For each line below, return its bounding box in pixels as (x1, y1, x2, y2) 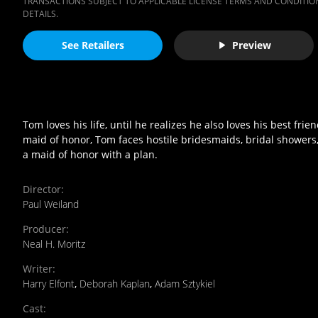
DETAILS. (23, 7, 58, 20)
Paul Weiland (23, 197, 79, 211)
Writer (23, 261, 53, 275)
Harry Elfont (23, 276, 75, 290)
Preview (231, 38, 271, 53)
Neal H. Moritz (23, 236, 85, 251)
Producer (23, 221, 66, 236)
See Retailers (61, 38, 124, 53)
